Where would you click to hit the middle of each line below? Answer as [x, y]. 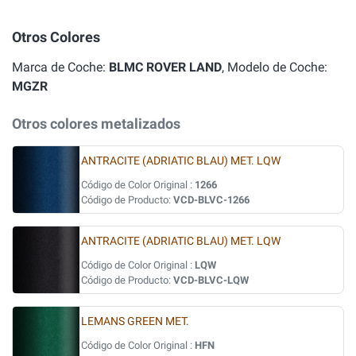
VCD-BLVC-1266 [211, 200]
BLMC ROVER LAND [165, 67]
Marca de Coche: [60, 67]
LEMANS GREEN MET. [135, 321]
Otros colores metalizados [96, 124]
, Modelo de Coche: [275, 67]
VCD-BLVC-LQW [211, 280]
